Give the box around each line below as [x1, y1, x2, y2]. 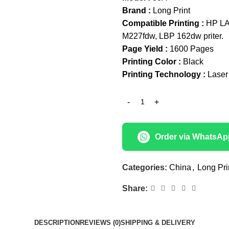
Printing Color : [122, 57, 181, 66]
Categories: [122, 163, 167, 172]
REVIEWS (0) [79, 219, 121, 226]
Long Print [151, 6, 190, 15]
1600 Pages [168, 44, 214, 53]
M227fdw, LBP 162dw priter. [122, 32, 223, 40]
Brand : [122, 6, 151, 15]
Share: [122, 184, 148, 193]
